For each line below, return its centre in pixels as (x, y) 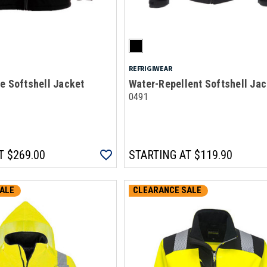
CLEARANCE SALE (167, 190)
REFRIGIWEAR (150, 68)
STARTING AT (160, 155)
